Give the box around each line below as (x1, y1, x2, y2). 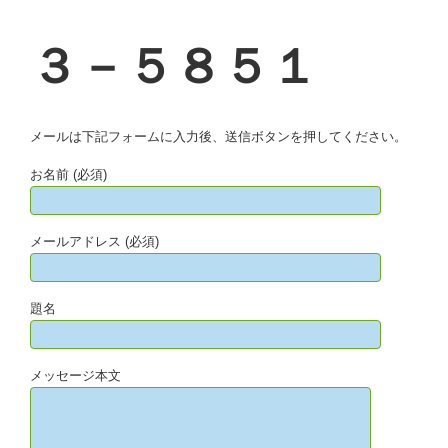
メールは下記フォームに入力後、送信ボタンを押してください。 (30, 129, 407, 145)
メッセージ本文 (30, 368, 121, 384)
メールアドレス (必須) (30, 234, 159, 250)
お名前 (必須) (30, 167, 107, 183)
